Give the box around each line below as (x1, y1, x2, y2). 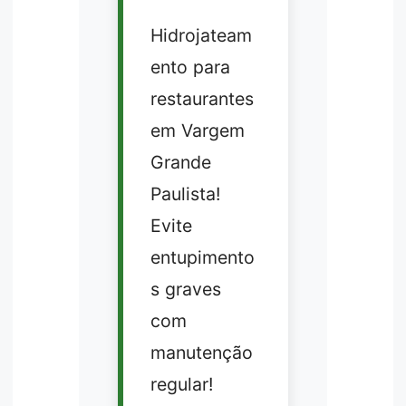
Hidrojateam (150, 24, 252, 47)
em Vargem (150, 120, 245, 142)
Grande (150, 151, 211, 174)
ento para (150, 56, 230, 79)
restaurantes (150, 88, 254, 111)
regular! (150, 373, 213, 396)
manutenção (150, 342, 253, 364)
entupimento (150, 246, 255, 269)
